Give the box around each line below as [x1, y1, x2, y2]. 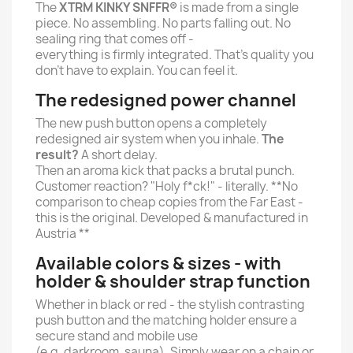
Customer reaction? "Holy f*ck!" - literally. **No [35, 178, 298, 195]
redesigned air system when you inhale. [35, 131, 262, 147]
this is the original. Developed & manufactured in [35, 210, 308, 226]
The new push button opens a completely [35, 115, 267, 132]
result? [35, 147, 79, 163]
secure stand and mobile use [35, 328, 198, 344]
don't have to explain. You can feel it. [35, 62, 238, 79]
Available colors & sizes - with [35, 252, 281, 275]
